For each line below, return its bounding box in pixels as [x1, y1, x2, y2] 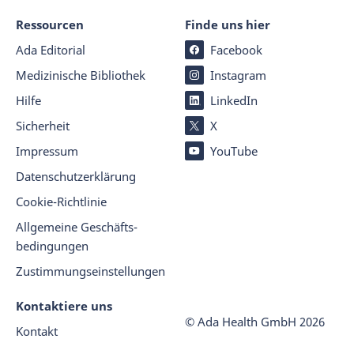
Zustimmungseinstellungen [16, 263, 165, 279]
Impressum [16, 143, 78, 159]
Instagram [210, 67, 266, 83]
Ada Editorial [16, 42, 85, 58]
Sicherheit [16, 118, 70, 134]
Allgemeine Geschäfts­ [16, 219, 137, 235]
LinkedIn [210, 92, 258, 108]
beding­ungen [16, 238, 88, 254]
